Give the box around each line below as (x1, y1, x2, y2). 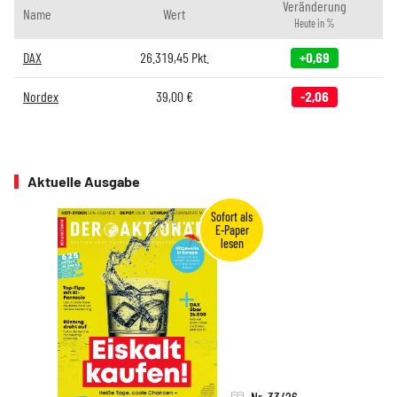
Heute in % (294, 17, 335, 30)
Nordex (23, 88, 58, 105)
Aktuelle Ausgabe (27, 173, 140, 191)
